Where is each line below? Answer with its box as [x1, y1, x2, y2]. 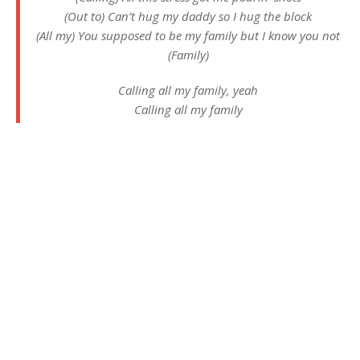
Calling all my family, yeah [118, 82, 258, 98]
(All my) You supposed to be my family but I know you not [36, 27, 340, 43]
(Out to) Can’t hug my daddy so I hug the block [64, 8, 312, 24]
